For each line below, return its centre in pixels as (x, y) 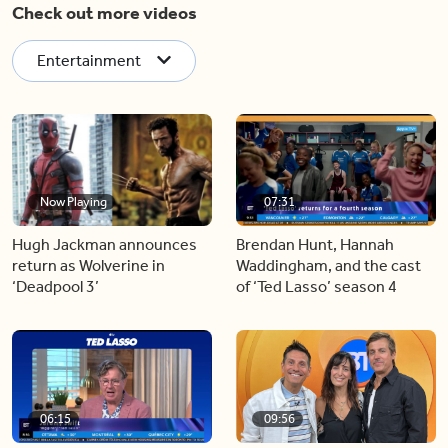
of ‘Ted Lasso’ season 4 (316, 286)
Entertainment (89, 60)
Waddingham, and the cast (328, 265)
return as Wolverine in (88, 265)
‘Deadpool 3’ (55, 286)
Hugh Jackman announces (104, 244)
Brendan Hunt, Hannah (315, 244)
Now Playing (73, 201)
